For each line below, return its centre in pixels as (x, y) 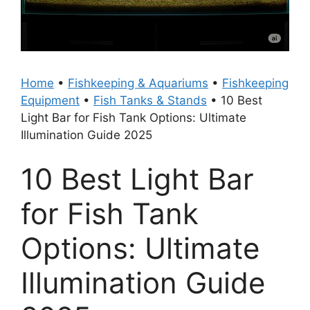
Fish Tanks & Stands (150, 100)
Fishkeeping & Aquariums (138, 83)
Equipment (50, 100)
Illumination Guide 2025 (86, 135)
